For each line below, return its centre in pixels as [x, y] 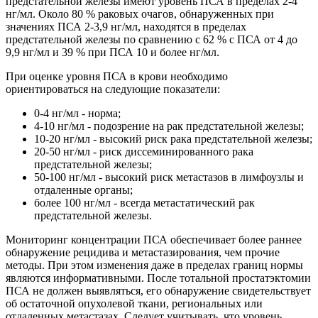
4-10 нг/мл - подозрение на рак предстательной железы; [169, 126]
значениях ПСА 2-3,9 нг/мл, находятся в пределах [126, 26]
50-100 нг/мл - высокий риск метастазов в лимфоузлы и [169, 177]
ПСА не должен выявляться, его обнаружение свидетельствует [158, 290]
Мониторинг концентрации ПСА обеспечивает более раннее [154, 239]
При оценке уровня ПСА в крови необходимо [117, 76]
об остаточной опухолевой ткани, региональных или [134, 303]
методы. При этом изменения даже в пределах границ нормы [154, 265]
